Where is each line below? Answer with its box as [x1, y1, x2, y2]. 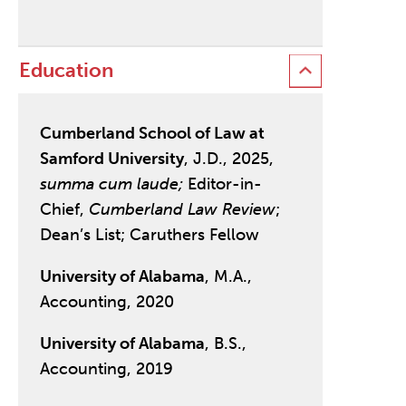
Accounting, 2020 [39, 292, 174, 313]
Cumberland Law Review [88, 199, 275, 220]
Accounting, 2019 [39, 359, 173, 380]
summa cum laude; [39, 174, 183, 195]
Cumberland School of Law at [39, 123, 265, 144]
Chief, [39, 199, 89, 220]
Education [18, 58, 113, 83]
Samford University [39, 149, 184, 169]
